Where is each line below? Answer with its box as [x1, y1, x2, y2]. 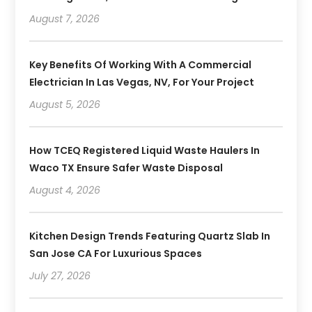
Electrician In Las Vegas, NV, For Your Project [29, 75, 255, 89]
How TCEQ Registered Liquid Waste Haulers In [29, 143, 260, 157]
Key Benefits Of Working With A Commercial [29, 57, 252, 72]
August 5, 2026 [29, 97, 101, 111]
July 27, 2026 [29, 268, 91, 283]
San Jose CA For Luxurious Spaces [29, 246, 203, 260]
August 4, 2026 [29, 182, 101, 197]
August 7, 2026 [29, 11, 100, 26]
